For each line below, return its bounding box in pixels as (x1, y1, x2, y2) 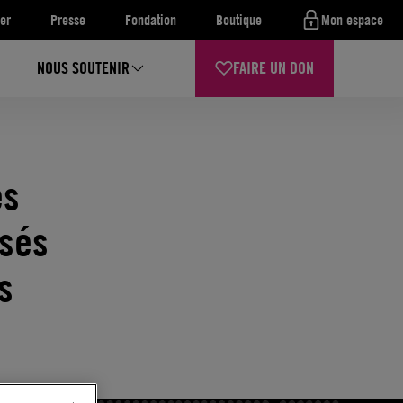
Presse (50, 11, 85, 29)
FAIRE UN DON (233, 58, 315, 78)
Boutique (216, 11, 262, 29)
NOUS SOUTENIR (37, 58, 130, 78)
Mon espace (321, 11, 383, 29)
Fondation (125, 11, 176, 29)
